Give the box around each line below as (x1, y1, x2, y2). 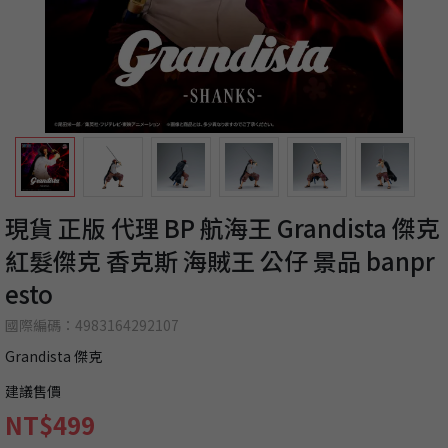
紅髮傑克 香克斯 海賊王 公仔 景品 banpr (5, 243, 435, 279)
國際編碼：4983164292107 (5, 315, 179, 336)
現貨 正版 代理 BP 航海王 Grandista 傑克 (5, 210, 440, 246)
